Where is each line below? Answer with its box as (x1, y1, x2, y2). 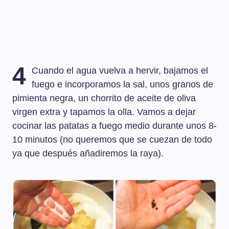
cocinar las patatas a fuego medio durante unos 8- (12, 121, 217, 131)
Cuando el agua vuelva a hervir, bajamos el (32, 65, 209, 76)
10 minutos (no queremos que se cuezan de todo (12, 134, 212, 145)
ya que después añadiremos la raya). (12, 148, 164, 159)
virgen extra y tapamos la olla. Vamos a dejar (12, 107, 196, 118)
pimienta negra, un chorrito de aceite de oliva (12, 93, 196, 104)
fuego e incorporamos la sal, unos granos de (32, 79, 214, 90)
